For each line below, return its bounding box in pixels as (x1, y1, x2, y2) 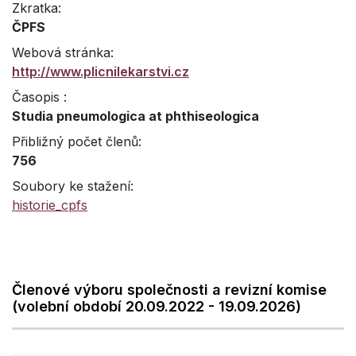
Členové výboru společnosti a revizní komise (12, 281, 327, 298)
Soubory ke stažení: (12, 178, 133, 194)
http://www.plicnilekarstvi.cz (12, 64, 189, 79)
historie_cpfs (12, 197, 87, 213)
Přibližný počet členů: (12, 133, 141, 149)
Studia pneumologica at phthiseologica (12, 108, 259, 124)
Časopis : (12, 89, 67, 105)
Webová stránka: (12, 44, 114, 60)
